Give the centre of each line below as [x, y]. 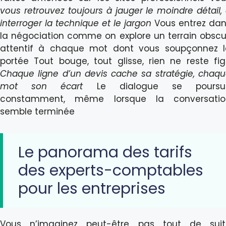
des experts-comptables [111, 171]
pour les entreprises [92, 189]
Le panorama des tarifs [105, 153]
